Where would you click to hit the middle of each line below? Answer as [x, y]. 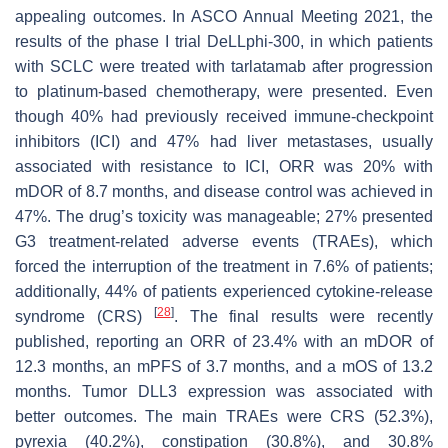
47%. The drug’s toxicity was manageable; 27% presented [224, 216]
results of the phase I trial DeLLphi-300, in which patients [224, 41]
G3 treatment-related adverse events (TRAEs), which [224, 241]
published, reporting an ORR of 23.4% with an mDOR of [224, 341]
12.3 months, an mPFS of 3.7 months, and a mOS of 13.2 [224, 366]
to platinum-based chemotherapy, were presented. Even [224, 91]
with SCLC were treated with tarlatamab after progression [224, 66]
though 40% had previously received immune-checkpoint [224, 116]
